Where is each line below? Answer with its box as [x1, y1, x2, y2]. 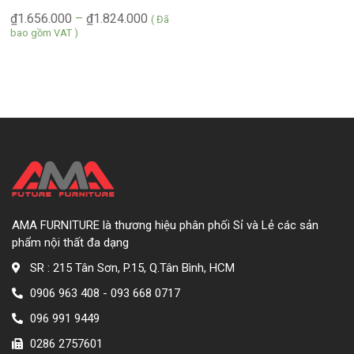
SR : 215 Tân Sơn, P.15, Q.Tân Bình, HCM [29, 260, 235, 275]
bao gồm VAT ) [9, 27, 78, 39]
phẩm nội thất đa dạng [12, 235, 129, 250]
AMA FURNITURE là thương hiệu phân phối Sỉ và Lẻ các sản [12, 217, 318, 232]
